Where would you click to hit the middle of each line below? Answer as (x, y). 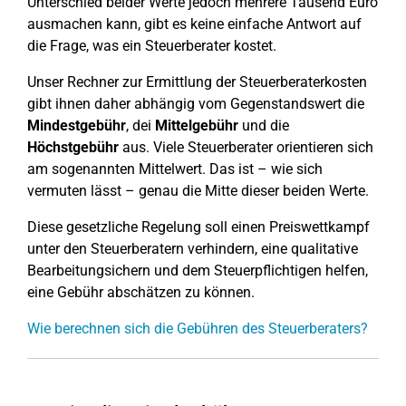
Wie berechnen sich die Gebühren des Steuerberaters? (198, 329)
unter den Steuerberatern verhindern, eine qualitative (193, 249)
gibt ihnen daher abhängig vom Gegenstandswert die (196, 104)
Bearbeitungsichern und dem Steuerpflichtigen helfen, (198, 271)
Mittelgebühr (197, 126)
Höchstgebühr (73, 147)
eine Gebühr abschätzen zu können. (141, 292)
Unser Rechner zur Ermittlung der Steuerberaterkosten (199, 82)
